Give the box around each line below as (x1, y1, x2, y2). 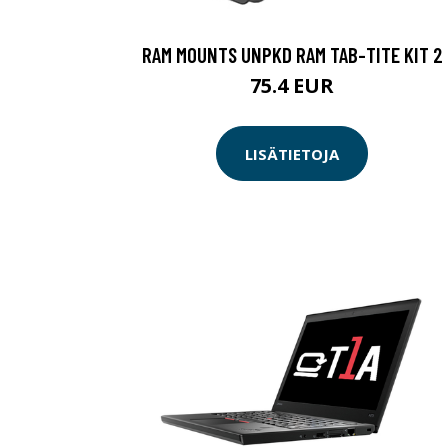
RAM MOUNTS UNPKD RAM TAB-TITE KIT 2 (141, 42, 443, 68)
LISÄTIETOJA (245, 143, 339, 164)
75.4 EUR (250, 72, 334, 100)
